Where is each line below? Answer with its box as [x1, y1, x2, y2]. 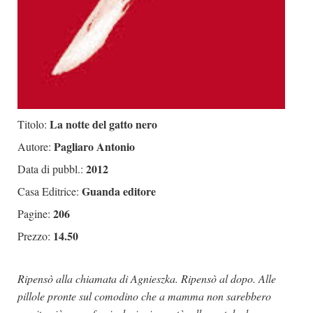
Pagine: [17, 205, 50, 221]
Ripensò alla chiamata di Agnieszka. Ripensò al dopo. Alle [17, 270, 276, 286]
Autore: [17, 138, 51, 154]
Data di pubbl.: [17, 161, 83, 176]
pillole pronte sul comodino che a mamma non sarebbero [17, 288, 271, 303]
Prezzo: [17, 228, 50, 243]
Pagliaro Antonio [51, 138, 135, 154]
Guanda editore [79, 182, 156, 199]
